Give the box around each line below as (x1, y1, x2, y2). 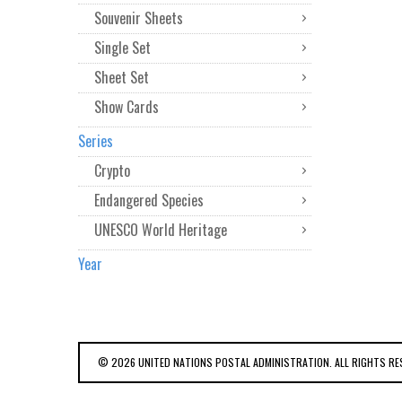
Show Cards (94, 96, 159, 118)
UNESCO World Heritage (94, 219, 227, 240)
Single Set (94, 37, 151, 58)
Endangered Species (94, 189, 204, 211)
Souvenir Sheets (94, 7, 183, 29)
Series (78, 130, 113, 152)
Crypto (94, 160, 130, 181)
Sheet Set (94, 66, 149, 88)
